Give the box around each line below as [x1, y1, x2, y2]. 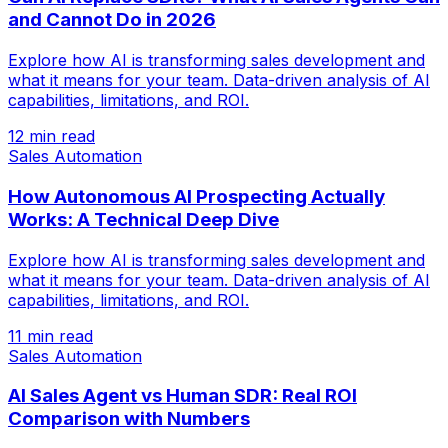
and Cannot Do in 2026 [8, 8, 216, 32]
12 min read [8, 126, 95, 147]
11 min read [8, 325, 93, 346]
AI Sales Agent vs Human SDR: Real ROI [8, 384, 357, 408]
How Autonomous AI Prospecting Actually [8, 184, 385, 208]
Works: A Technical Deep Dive [8, 207, 279, 231]
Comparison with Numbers [8, 407, 250, 431]
